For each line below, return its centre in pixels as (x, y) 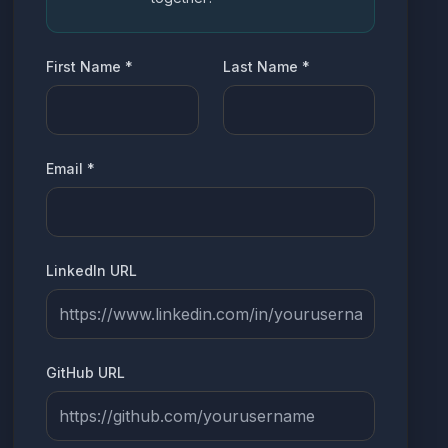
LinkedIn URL (92, 270)
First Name (84, 66)
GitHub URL (86, 372)
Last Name (260, 66)
